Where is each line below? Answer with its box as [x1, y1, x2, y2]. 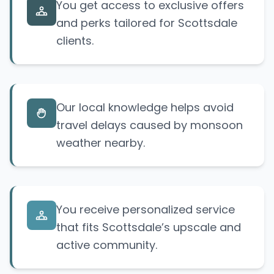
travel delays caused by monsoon [56, 117, 243, 133]
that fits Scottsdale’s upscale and [56, 220, 241, 235]
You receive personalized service [56, 202, 235, 218]
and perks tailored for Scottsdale [56, 15, 237, 31]
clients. [56, 33, 94, 49]
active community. [56, 237, 157, 253]
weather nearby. [56, 135, 145, 151]
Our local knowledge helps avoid [56, 100, 234, 116]
